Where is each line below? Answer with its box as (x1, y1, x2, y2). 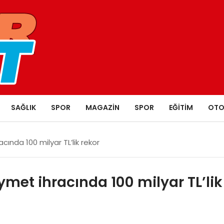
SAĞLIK (10, 102, 36, 112)
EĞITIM (168, 102, 193, 112)
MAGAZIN (85, 102, 119, 112)
